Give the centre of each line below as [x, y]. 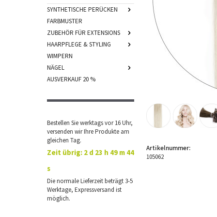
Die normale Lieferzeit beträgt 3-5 [90, 181]
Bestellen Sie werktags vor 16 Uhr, [90, 123]
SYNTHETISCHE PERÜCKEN [82, 9]
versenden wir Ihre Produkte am [88, 132]
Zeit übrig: [65, 152]
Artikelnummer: [168, 148]
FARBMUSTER [65, 21]
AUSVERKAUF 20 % [71, 79]
